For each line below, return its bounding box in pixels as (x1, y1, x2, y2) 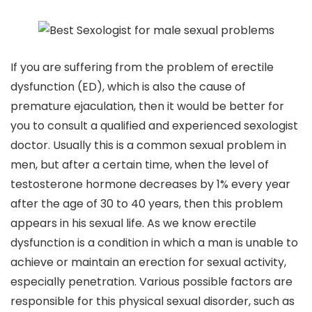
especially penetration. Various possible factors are (10, 274, 292, 290)
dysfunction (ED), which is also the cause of (10, 79, 246, 95)
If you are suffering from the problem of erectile (10, 59, 274, 76)
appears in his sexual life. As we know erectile (10, 215, 256, 232)
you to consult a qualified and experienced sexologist (10, 118, 298, 134)
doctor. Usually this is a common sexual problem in (10, 137, 286, 154)
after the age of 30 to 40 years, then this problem (10, 196, 283, 212)
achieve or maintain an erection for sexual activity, (10, 254, 286, 271)
